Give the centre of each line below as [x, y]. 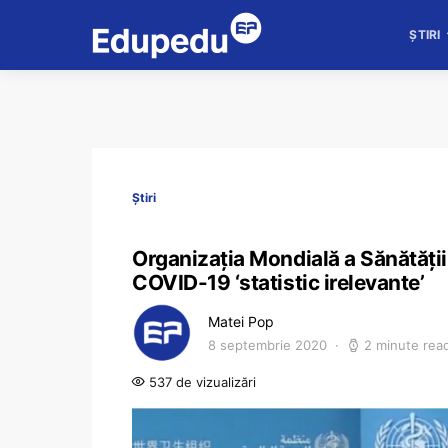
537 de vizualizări [200, 382]
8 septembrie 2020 [267, 345]
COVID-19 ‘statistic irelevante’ [278, 282]
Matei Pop [241, 321]
